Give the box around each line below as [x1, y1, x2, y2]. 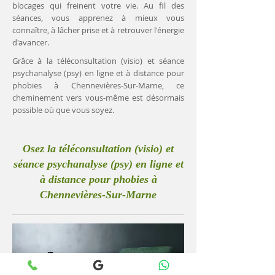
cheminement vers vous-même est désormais [12, 92, 184, 103]
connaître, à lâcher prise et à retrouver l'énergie [12, 25, 184, 36]
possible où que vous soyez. [12, 104, 114, 115]
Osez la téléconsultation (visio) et [23, 142, 174, 155]
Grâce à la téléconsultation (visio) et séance [12, 55, 184, 66]
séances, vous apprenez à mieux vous [12, 12, 184, 23]
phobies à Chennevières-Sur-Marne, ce [12, 80, 184, 91]
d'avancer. [12, 37, 49, 48]
